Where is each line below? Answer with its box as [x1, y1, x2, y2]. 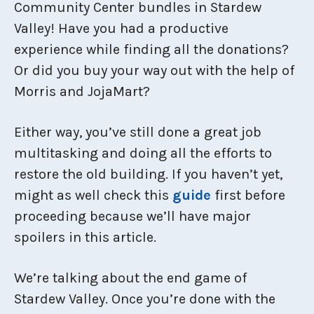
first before [211, 186, 285, 203]
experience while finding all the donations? [14, 41, 289, 57]
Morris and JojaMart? [14, 83, 150, 100]
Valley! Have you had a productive [14, 20, 228, 36]
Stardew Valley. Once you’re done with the [14, 290, 275, 307]
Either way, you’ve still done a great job [14, 123, 261, 140]
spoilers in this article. [14, 228, 156, 245]
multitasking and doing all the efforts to [14, 144, 272, 161]
